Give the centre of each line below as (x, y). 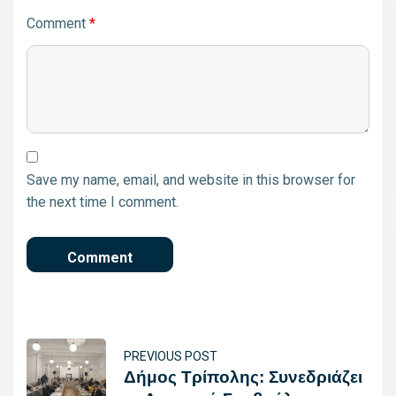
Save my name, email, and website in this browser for (191, 179)
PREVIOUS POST (171, 356)
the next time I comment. (103, 202)
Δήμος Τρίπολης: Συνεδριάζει (243, 377)
